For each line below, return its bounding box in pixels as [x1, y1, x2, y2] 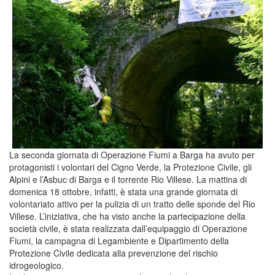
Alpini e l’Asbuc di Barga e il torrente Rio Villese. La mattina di [9, 172, 247, 185]
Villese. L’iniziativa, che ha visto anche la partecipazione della [9, 209, 246, 222]
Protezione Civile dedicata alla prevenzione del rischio [9, 246, 218, 259]
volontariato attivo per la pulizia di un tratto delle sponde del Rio [9, 197, 255, 210]
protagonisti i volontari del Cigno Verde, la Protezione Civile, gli [9, 160, 252, 173]
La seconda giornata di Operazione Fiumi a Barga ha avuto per [9, 148, 255, 161]
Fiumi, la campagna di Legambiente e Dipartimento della [9, 234, 229, 247]
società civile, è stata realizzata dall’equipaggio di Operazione [9, 222, 247, 234]
